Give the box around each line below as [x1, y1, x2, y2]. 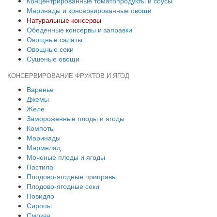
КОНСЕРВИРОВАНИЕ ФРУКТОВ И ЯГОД [7, 73, 129, 79]
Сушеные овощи [27, 54, 79, 63]
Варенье [27, 84, 54, 94]
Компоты [27, 123, 55, 133]
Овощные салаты [27, 34, 82, 44]
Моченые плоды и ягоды [27, 152, 105, 162]
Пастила [27, 162, 53, 171]
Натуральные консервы [27, 15, 101, 25]
